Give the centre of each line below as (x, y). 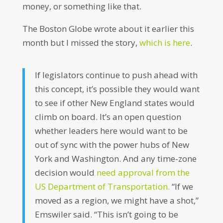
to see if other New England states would (114, 103)
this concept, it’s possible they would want (117, 89)
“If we (181, 186)
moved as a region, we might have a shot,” (116, 200)
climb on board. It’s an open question (108, 117)
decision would (65, 172)
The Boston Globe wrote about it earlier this (108, 29)
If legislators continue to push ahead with (116, 75)
